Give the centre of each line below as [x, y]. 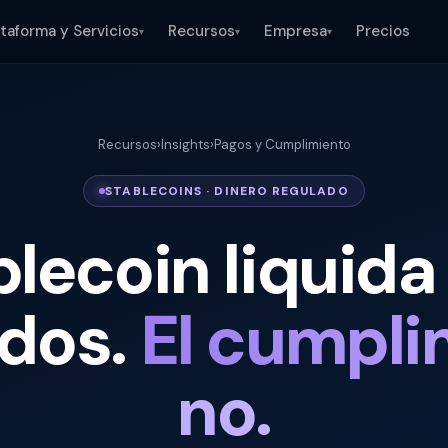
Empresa [295, 31]
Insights [185, 144]
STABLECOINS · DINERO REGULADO [227, 191]
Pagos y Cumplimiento [282, 144]
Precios [383, 31]
